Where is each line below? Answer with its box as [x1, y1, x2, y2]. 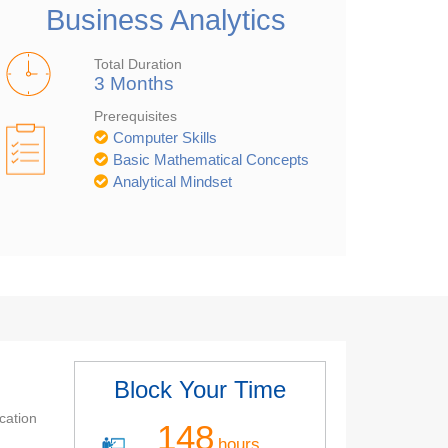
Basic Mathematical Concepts [112, 150, 309, 168]
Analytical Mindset [112, 172, 232, 190]
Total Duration [93, 55, 182, 72]
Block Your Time [113, 375, 286, 403]
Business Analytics [46, 3, 286, 36]
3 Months [93, 72, 174, 94]
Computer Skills [112, 128, 217, 146]
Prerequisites [93, 107, 177, 124]
